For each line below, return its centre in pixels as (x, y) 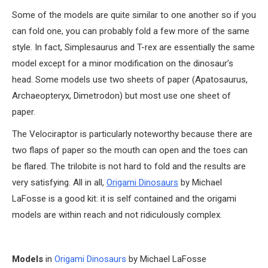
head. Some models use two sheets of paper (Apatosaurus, (130, 79)
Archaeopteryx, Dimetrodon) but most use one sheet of (121, 95)
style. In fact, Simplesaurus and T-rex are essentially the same (133, 47)
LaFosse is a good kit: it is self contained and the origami (124, 198)
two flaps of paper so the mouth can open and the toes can (130, 150)
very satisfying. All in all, (59, 182)
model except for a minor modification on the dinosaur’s (123, 63)
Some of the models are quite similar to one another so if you (134, 15)
